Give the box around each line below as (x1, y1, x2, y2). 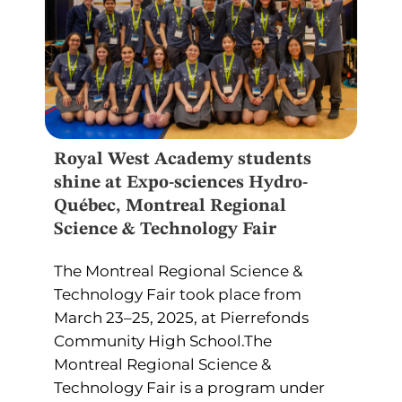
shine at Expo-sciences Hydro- (54, 173, 308, 192)
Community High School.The (54, 331, 272, 350)
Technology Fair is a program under (54, 378, 325, 397)
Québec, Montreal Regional (54, 197, 286, 215)
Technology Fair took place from (54, 284, 301, 303)
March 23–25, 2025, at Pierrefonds (54, 308, 309, 327)
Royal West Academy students (54, 150, 311, 169)
